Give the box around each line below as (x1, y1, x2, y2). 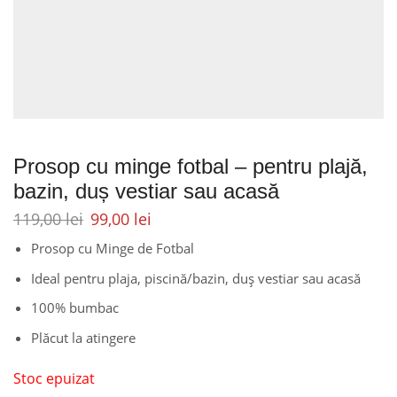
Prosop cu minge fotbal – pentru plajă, (13, 154, 368, 178)
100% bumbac (31, 299, 119, 317)
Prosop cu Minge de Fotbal (31, 239, 194, 258)
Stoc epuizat (13, 368, 95, 388)
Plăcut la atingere (31, 328, 136, 346)
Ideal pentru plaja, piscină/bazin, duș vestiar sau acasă (31, 269, 361, 287)
